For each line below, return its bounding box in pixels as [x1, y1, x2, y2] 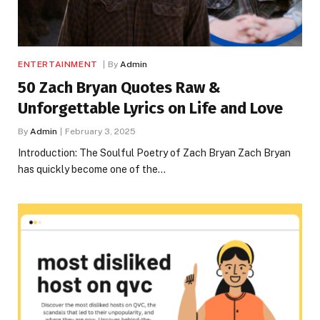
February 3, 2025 [65, 126, 136, 137]
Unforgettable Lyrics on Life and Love [18, 99, 283, 119]
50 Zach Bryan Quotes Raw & [18, 78, 221, 98]
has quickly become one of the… [18, 164, 166, 176]
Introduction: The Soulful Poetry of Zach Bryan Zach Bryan [18, 147, 291, 159]
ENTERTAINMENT [18, 59, 98, 70]
